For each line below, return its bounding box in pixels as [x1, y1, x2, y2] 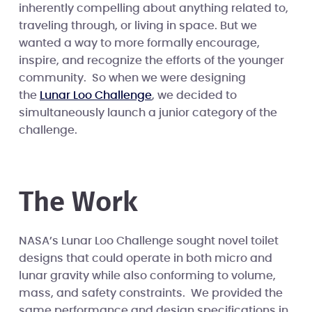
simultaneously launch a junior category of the [19, 107, 277, 118]
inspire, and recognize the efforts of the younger [19, 54, 284, 66]
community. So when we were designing [19, 72, 246, 84]
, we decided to [152, 89, 237, 101]
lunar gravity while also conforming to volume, [19, 270, 276, 281]
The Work [19, 188, 138, 217]
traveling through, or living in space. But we [19, 19, 257, 31]
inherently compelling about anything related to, [19, 2, 288, 14]
